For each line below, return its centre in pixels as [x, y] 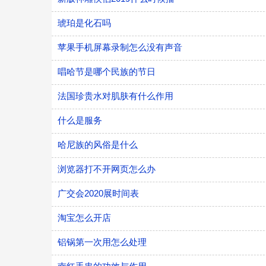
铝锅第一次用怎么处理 [102, 242]
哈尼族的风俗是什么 [98, 145]
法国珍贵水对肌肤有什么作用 [115, 96]
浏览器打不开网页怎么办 [107, 169]
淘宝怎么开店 [84, 218]
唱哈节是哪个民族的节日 [107, 72]
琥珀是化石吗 [84, 23]
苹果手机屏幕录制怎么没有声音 [120, 47]
